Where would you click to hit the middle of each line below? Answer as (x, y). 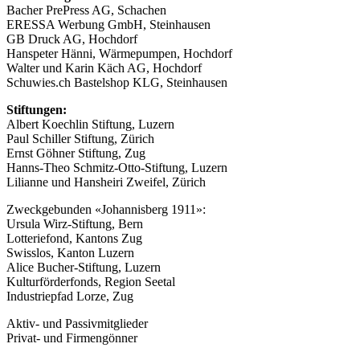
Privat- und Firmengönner (72, 337)
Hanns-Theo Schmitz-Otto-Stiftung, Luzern (117, 167)
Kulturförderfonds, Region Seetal (91, 281)
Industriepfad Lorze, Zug (70, 296)
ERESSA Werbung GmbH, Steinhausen (108, 24)
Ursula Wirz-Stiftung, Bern (75, 223)
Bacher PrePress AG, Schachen (86, 10)
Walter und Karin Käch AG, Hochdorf (104, 67)
